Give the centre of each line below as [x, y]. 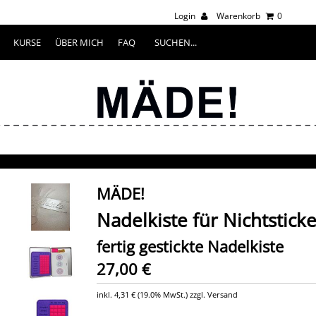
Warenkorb [239, 16]
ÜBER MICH [79, 42]
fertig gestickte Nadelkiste [190, 247]
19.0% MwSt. [162, 294]
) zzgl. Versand [211, 294]
